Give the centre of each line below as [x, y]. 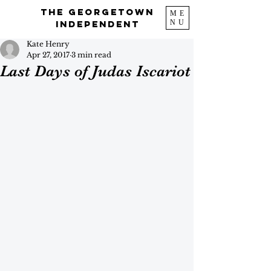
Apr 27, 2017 [48, 55]
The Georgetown [97, 12]
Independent [97, 24]
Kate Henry [48, 44]
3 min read [91, 55]
